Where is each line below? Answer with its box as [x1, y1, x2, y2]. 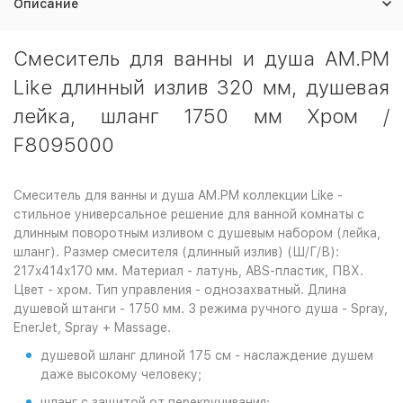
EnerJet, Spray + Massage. [13, 320, 171, 335]
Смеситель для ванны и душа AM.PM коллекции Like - [13, 188, 343, 202]
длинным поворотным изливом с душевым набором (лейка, [13, 226, 381, 240]
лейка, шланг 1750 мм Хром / [13, 104, 390, 128]
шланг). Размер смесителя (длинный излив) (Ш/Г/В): [13, 245, 339, 259]
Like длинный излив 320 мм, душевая [13, 76, 390, 99]
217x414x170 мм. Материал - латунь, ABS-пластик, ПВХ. [13, 264, 363, 278]
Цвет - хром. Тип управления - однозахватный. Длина [13, 282, 346, 297]
